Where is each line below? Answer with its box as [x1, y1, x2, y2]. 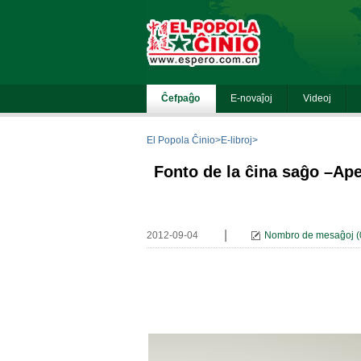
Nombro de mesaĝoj [264, 230, 354, 241]
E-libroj [221, 135, 252, 146]
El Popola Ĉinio [147, 135, 215, 146]
